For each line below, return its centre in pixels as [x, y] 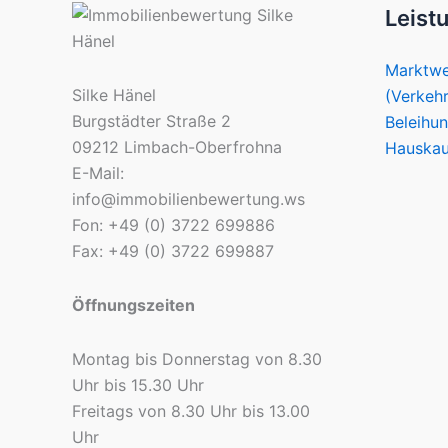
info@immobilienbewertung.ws [188, 199]
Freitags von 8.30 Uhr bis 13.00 [191, 411]
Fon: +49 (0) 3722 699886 [173, 225]
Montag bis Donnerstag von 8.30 [197, 359]
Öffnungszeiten [133, 305]
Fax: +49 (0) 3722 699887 [173, 251]
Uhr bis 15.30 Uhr [138, 385]
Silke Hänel [114, 95]
